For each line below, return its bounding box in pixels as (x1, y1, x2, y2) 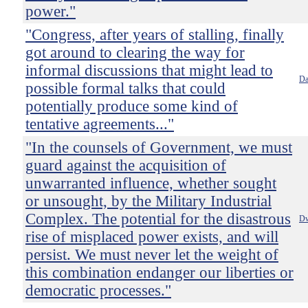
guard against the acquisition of (25, 157, 226, 174)
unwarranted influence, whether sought (25, 175, 276, 192)
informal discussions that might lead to (25, 62, 273, 79)
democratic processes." (25, 282, 171, 299)
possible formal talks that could (25, 80, 225, 97)
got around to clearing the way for (25, 44, 245, 61)
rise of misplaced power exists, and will (25, 228, 278, 245)
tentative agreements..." (25, 115, 174, 133)
